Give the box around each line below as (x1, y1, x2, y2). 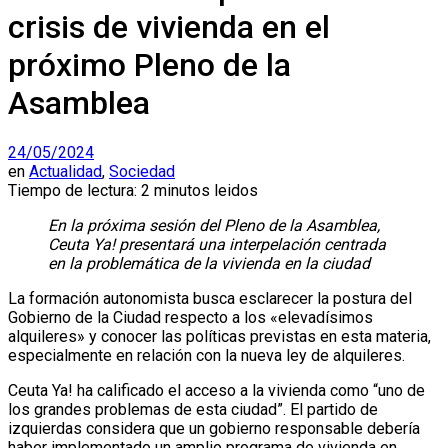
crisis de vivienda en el (8, 7, 330, 46)
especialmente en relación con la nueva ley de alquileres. (8, 346, 405, 366)
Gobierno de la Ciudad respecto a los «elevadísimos (8, 308, 373, 328)
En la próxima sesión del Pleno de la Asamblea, (48, 216, 380, 236)
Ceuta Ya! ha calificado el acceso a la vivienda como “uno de (8, 381, 425, 401)
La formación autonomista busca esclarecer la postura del (8, 289, 412, 309)
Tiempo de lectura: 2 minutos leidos (8, 181, 258, 201)
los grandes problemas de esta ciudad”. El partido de (8, 400, 378, 420)
